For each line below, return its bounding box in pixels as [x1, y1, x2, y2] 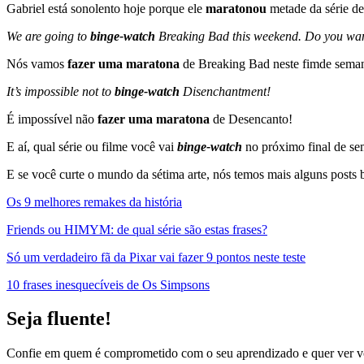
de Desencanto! [213, 111, 292, 126]
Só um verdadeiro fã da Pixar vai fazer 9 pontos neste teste [6, 249, 305, 264]
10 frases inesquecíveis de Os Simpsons [6, 277, 210, 292]
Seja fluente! [6, 308, 111, 330]
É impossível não [6, 111, 97, 126]
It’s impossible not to [6, 84, 111, 98]
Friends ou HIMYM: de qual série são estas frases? [6, 222, 267, 236]
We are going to [6, 28, 90, 43]
